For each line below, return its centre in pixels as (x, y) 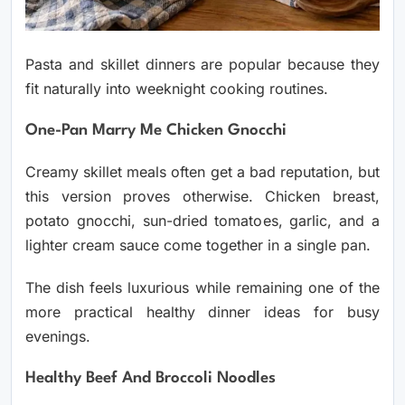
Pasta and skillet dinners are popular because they (202, 65)
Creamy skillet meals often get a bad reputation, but (202, 172)
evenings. (58, 337)
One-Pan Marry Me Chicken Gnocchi (156, 131)
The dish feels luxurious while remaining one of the (202, 288)
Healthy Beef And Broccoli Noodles (151, 379)
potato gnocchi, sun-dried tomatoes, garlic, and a (202, 221)
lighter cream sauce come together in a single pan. (198, 245)
